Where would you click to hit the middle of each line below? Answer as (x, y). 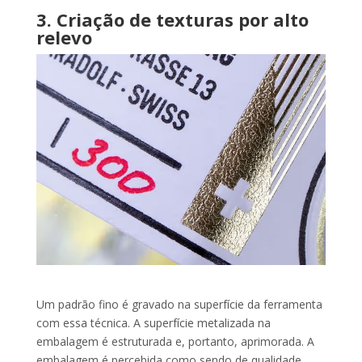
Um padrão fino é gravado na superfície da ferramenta (179, 305)
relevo (64, 38)
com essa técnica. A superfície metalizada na (153, 323)
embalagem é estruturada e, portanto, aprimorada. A (175, 342)
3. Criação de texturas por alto (172, 20)
